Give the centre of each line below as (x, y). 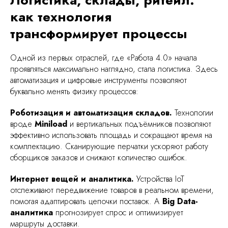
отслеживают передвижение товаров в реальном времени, (112, 190)
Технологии (194, 112)
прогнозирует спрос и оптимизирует (118, 212)
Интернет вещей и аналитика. (72, 179)
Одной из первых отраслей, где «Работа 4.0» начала (104, 58)
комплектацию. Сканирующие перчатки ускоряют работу (109, 146)
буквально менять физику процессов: (74, 91)
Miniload (52, 124)
